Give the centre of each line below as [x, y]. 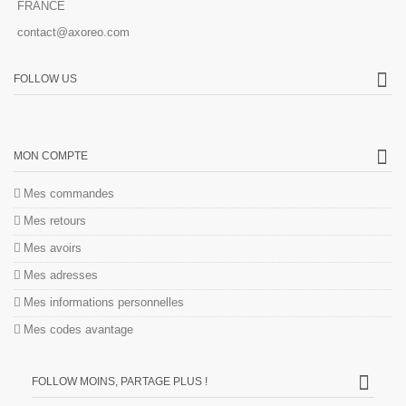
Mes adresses [61, 275]
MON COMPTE [51, 156]
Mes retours [55, 221]
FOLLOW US [45, 79]
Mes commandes [69, 193]
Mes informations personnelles [104, 302]
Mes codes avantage [78, 329]
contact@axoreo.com [73, 32]
